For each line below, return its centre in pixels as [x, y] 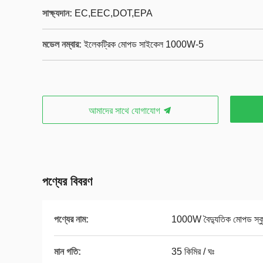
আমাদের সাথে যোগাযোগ [126, 111]
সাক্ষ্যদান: [57, 13]
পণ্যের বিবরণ [67, 181]
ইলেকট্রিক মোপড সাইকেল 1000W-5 [144, 44]
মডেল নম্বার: [62, 44]
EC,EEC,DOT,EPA [114, 13]
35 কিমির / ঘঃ [193, 252]
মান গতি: [68, 252]
